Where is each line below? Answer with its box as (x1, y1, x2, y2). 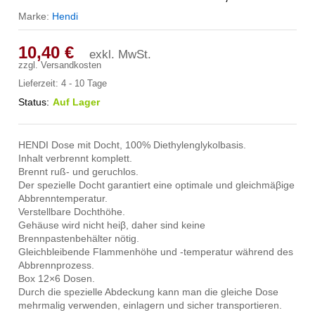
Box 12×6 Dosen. (18, 273, 96, 285)
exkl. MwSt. (89, 48, 152, 62)
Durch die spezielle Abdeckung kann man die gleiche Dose (18, 286, 279, 298)
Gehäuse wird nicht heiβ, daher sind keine (18, 219, 206, 231)
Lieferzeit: (18, 79, 62, 89)
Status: (18, 96, 50, 108)
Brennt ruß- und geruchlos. (18, 166, 139, 178)
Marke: (18, 11, 53, 22)
